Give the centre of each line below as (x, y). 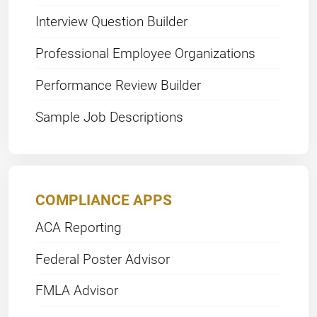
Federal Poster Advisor (103, 258)
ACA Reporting (79, 226)
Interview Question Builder (112, 21)
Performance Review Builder (119, 84)
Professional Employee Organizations (146, 53)
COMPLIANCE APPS (104, 200)
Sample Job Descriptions (110, 116)
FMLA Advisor (77, 290)
